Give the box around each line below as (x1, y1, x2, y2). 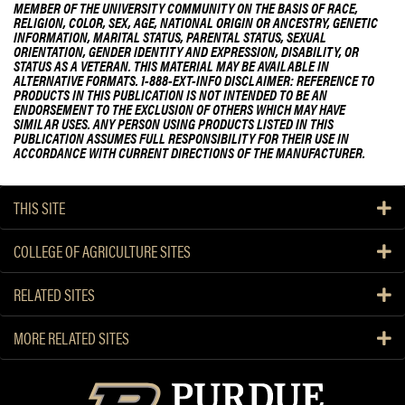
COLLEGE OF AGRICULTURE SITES (14, 239, 191, 262)
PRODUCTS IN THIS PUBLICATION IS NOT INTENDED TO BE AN (14, 84, 327, 106)
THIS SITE (14, 195, 65, 219)
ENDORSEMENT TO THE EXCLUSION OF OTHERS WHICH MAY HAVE (14, 99, 345, 120)
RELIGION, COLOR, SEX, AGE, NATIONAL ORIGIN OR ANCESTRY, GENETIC (14, 12, 378, 33)
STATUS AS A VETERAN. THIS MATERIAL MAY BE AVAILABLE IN (14, 55, 329, 77)
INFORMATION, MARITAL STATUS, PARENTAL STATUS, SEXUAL (14, 26, 326, 48)
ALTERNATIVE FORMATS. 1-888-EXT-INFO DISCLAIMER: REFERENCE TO (14, 70, 374, 91)
